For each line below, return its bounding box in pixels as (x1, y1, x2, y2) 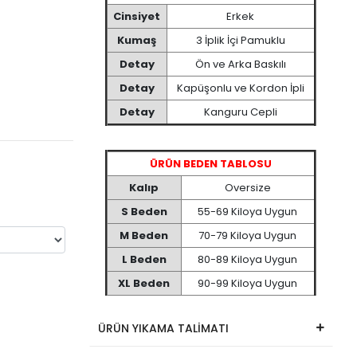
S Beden (120, 204, 167, 219)
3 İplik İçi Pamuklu (195, 33, 285, 48)
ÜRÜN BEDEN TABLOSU (149, 156, 272, 171)
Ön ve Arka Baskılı (194, 57, 286, 72)
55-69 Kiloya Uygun (198, 204, 298, 219)
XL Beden (118, 276, 171, 291)
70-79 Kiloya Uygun (198, 228, 297, 243)
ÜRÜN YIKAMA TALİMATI (97, 320, 229, 336)
